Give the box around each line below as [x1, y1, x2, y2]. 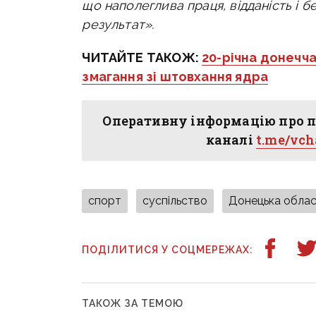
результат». [82, 17, 154, 32]
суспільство [142, 194, 208, 208]
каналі [205, 131, 257, 149]
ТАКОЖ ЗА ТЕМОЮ [82, 298, 184, 310]
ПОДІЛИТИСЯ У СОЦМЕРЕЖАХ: [82, 244, 254, 256]
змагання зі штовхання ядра [82, 69, 269, 85]
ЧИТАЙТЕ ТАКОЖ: [82, 50, 202, 66]
